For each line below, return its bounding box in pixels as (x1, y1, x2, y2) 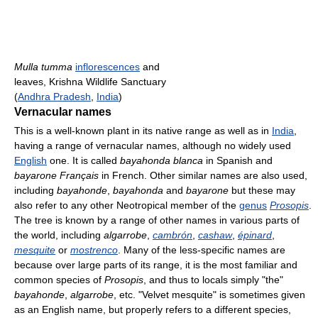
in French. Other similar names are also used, (99, 169, 307, 181)
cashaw (198, 229, 232, 241)
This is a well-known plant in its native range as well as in (14, 124, 272, 136)
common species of (14, 273, 104, 285)
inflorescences (75, 60, 140, 72)
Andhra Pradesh (18, 90, 91, 102)
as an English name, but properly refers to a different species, (14, 303, 291, 315)
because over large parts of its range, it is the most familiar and (14, 258, 297, 270)
